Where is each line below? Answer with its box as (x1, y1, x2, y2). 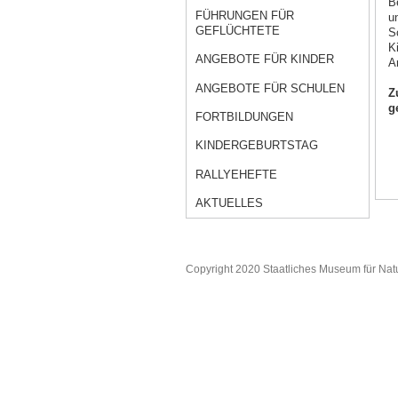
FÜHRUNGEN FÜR (195, 9, 295, 23)
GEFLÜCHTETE (195, 24, 281, 38)
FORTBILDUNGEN (195, 110, 294, 124)
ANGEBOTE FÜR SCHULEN (195, 81, 346, 95)
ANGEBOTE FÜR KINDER (195, 52, 335, 67)
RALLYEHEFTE (195, 167, 278, 181)
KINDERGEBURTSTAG (195, 139, 319, 153)
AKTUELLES (195, 196, 264, 211)
